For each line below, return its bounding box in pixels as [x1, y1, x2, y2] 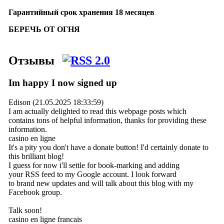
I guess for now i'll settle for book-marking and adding [8, 160, 179, 169]
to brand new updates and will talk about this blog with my [8, 178, 193, 187]
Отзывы [8, 53, 57, 67]
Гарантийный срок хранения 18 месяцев [8, 8, 154, 16]
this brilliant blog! [8, 151, 64, 160]
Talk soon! [8, 205, 42, 214]
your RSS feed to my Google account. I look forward [8, 169, 176, 178]
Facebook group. [8, 187, 62, 196]
